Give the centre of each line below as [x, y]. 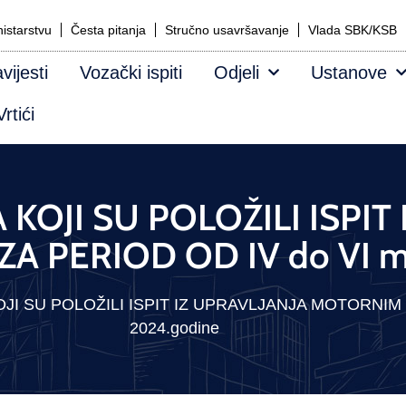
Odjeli [237, 72]
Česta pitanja [108, 30]
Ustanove [349, 72]
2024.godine [174, 328]
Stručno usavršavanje [227, 30]
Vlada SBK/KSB [353, 30]
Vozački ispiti [131, 72]
